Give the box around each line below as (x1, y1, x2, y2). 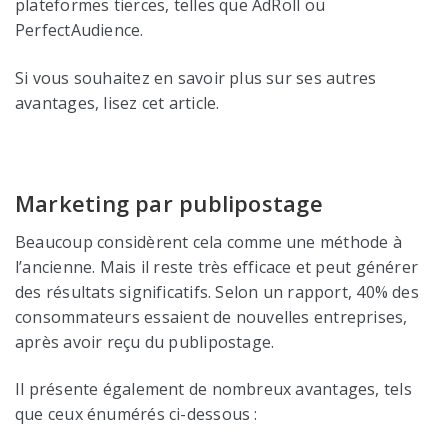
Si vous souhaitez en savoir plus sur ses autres (15, 66, 377, 89)
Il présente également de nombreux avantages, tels (15, 378, 412, 401)
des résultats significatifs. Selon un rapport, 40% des (15, 281, 419, 304)
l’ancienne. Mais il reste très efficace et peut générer (15, 256, 419, 279)
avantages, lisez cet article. (15, 91, 220, 114)
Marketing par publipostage (15, 188, 323, 219)
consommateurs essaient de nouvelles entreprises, (15, 306, 408, 329)
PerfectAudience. (15, 19, 144, 42)
